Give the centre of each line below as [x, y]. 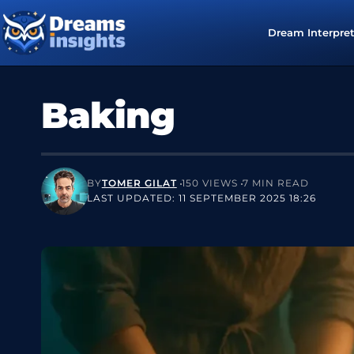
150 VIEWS [209, 184]
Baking [108, 115]
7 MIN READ [275, 184]
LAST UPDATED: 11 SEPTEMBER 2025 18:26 [202, 199]
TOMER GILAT [139, 184]
